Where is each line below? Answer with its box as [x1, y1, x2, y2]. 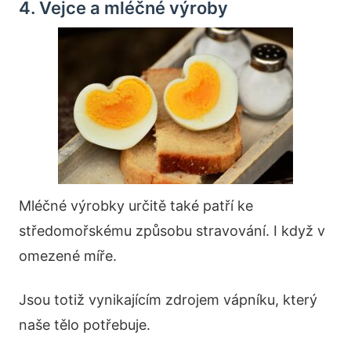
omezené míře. [19, 248, 117, 265]
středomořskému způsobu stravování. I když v [19, 223, 325, 240]
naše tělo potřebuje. [19, 317, 150, 334]
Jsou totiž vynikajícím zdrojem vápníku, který [19, 291, 317, 309]
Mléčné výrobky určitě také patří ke [19, 197, 253, 215]
